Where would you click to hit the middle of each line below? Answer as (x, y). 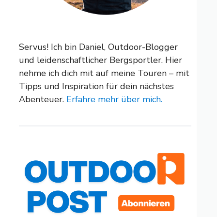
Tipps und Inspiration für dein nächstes (96, 86)
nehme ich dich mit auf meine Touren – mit (104, 73)
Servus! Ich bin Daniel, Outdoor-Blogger (98, 47)
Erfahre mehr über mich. (114, 100)
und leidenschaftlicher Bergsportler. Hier (101, 60)
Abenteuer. (43, 100)
